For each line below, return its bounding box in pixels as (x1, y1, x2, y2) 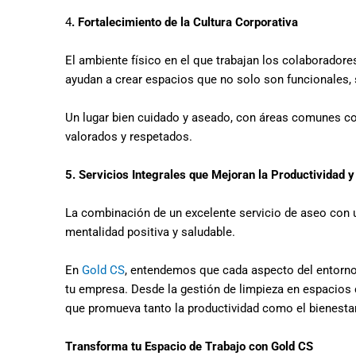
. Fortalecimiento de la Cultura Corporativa (72, 15, 298, 29)
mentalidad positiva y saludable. (65, 225, 238, 239)
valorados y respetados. (65, 130, 192, 144)
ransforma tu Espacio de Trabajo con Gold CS (72, 339, 313, 354)
